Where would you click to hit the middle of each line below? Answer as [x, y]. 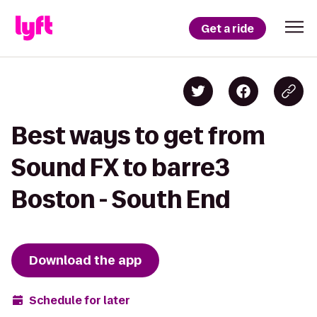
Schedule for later [80, 300]
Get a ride [227, 28]
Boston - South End [121, 199]
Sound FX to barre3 [121, 167]
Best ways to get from [138, 136]
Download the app [85, 260]
